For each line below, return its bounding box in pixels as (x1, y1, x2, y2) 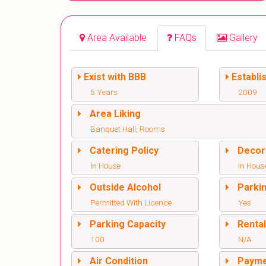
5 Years (90, 87, 118, 97)
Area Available (87, 32, 147, 44)
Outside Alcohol (90, 182, 161, 194)
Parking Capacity (90, 218, 166, 230)
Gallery (229, 32, 258, 44)
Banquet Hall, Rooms (90, 124, 165, 134)
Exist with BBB (84, 71, 146, 83)
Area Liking (90, 108, 141, 120)
